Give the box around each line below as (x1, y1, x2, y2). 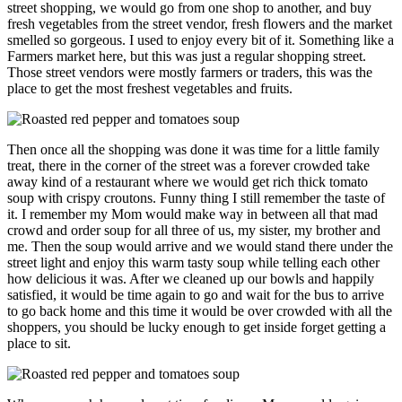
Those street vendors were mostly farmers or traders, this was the (7, 65, 372, 81)
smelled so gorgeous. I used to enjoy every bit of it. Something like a (7, 32, 394, 48)
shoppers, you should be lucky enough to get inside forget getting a (7, 319, 386, 336)
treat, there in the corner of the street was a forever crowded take (7, 158, 370, 174)
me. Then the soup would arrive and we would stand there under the (7, 239, 393, 255)
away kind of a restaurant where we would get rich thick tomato (7, 174, 368, 190)
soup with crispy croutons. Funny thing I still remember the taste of (7, 190, 385, 206)
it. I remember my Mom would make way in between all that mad (7, 206, 378, 223)
